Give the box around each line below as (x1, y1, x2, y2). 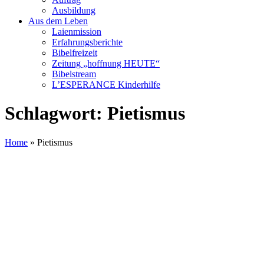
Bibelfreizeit (52, 48, 97, 58)
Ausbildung (52, 5, 95, 15)
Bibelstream (52, 69, 96, 79)
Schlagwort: (5, 103, 107, 124)
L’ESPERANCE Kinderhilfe (52, 80, 160, 90)
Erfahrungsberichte (52, 37, 123, 47)
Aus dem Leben (28, 16, 88, 26)
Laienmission (52, 27, 101, 37)
